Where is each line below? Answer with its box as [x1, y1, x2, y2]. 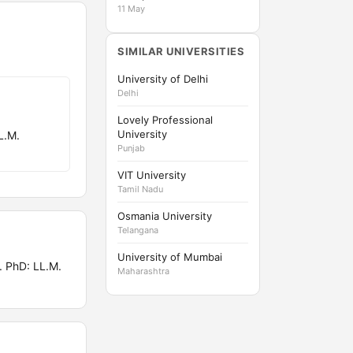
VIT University [117, 169, 186, 181]
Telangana [117, 225, 158, 236]
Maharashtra [117, 266, 169, 277]
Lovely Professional [117, 113, 213, 126]
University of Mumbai [117, 251, 222, 263]
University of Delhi [117, 72, 208, 85]
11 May [117, 3, 145, 14]
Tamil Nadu [117, 184, 163, 195]
